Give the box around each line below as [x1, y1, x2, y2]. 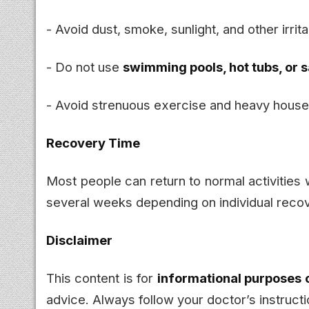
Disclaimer [46, 232, 112, 248]
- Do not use [46, 59, 123, 74]
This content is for [46, 270, 157, 286]
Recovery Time [46, 134, 140, 150]
